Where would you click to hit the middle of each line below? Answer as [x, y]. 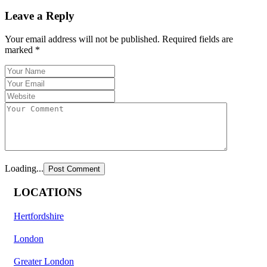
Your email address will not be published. [82, 39]
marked [20, 49]
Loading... [24, 168]
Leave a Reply [40, 15]
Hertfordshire [39, 216]
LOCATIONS [48, 193]
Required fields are [198, 39]
